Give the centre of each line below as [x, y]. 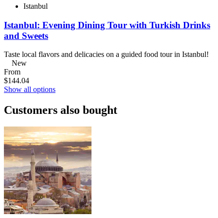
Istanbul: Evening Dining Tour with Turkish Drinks [107, 25]
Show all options [30, 90]
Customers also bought [61, 110]
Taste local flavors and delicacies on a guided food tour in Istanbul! [106, 54]
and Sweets [26, 36]
